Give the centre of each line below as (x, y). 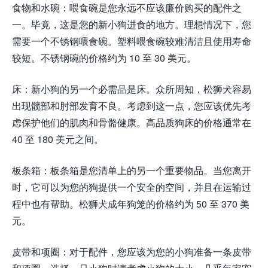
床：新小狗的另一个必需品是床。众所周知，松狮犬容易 (132, 89)
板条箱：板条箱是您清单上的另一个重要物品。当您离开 (132, 170)
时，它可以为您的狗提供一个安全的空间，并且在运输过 (132, 187)
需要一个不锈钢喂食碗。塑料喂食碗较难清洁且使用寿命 (132, 41)
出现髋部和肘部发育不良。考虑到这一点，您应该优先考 (132, 106)
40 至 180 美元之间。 (58, 139)
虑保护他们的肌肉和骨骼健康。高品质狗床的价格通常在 (132, 123)
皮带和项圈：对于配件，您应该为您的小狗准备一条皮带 (132, 252)
